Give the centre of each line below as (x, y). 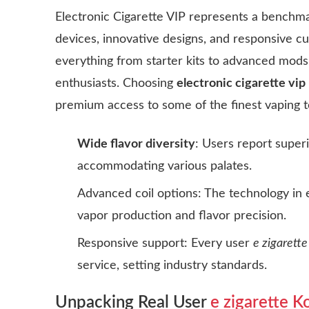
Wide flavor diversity (136, 144)
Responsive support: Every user (165, 243)
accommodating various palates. (165, 166)
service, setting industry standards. (172, 265)
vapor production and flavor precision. (182, 216)
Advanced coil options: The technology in (191, 193)
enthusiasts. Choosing (116, 83)
